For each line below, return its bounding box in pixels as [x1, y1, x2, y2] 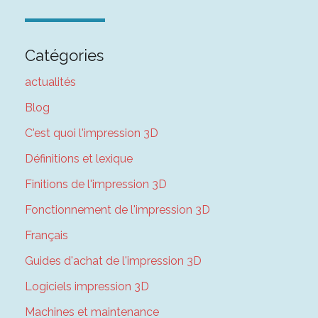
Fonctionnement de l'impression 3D [24, 203, 210, 217]
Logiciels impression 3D [24, 280, 149, 294]
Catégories [24, 46, 104, 65]
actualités [24, 75, 76, 89]
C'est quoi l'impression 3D [24, 126, 158, 141]
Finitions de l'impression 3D [24, 177, 167, 192]
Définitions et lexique [24, 152, 133, 166]
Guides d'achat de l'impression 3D [24, 254, 202, 268]
